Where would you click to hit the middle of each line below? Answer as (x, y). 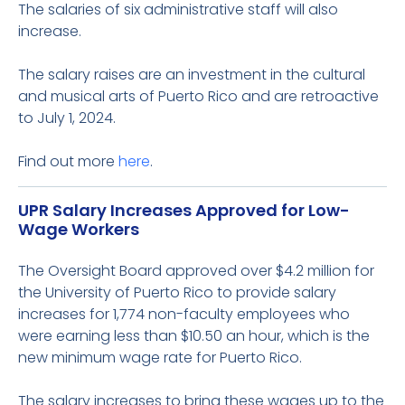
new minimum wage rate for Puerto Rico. (160, 358)
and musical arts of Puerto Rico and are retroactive (198, 96)
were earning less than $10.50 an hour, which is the (194, 336)
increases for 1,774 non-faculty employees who (184, 314)
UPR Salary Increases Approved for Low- (184, 210)
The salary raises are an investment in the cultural (192, 75)
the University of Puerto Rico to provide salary (177, 292)
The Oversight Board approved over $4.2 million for (196, 271)
